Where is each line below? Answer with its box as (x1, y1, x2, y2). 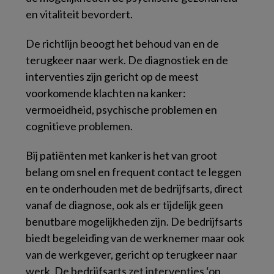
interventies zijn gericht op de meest (26, 70, 199, 83)
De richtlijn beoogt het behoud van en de (26, 37, 219, 50)
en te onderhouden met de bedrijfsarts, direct (26, 182, 243, 195)
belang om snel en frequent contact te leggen (26, 165, 242, 179)
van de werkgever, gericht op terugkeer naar (26, 248, 237, 261)
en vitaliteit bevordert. (26, 7, 133, 21)
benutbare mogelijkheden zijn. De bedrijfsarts (26, 215, 243, 228)
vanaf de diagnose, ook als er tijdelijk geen (26, 198, 223, 212)
